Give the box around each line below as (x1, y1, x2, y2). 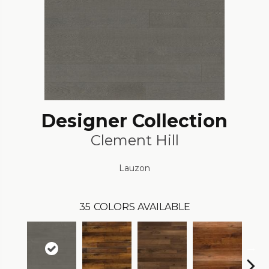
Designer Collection (41, 109, 228, 132)
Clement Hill (90, 131, 179, 149)
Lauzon (119, 162, 150, 174)
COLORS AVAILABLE (93, 201, 190, 213)
